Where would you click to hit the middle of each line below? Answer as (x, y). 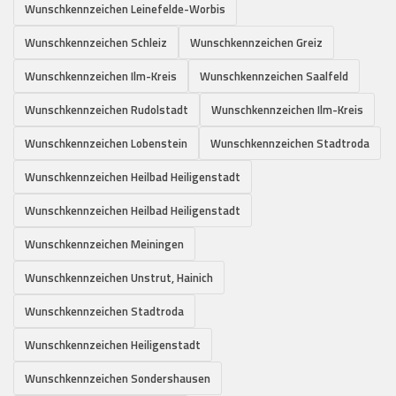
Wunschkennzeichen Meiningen (104, 244)
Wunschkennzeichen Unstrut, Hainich (119, 277)
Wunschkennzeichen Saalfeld (274, 76)
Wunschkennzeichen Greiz (256, 42)
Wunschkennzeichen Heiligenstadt (113, 344)
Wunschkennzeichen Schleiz (96, 42)
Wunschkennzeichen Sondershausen (118, 378)
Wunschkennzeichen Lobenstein (106, 143)
